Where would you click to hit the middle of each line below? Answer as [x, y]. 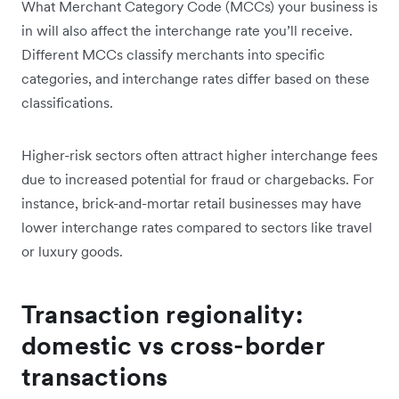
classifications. [69, 102]
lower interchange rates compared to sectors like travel [197, 227]
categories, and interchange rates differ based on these [195, 78]
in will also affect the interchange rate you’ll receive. [187, 30]
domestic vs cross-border [173, 345]
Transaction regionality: [162, 314]
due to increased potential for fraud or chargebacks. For [198, 179]
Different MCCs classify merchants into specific [173, 54]
